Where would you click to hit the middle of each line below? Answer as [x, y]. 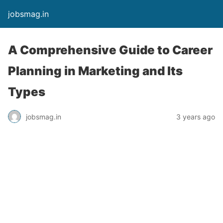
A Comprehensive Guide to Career [110, 50]
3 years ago [196, 116]
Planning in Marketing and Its [95, 71]
